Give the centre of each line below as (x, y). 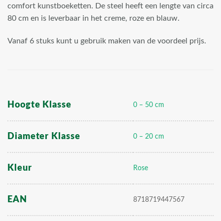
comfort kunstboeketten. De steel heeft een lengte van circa (110, 6)
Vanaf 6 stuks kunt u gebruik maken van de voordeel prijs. (107, 41)
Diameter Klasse (44, 137)
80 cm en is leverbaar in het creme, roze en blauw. (93, 18)
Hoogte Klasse (39, 105)
